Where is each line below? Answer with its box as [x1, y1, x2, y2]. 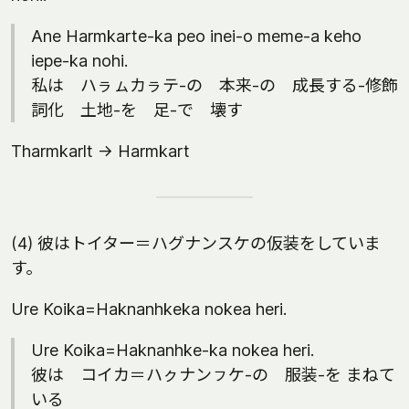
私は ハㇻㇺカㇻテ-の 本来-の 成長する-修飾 [31, 76, 398, 95]
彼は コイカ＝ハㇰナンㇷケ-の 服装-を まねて [31, 365, 395, 384]
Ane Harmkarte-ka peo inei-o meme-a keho [31, 26, 362, 46]
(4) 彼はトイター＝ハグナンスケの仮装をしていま [11, 234, 381, 253]
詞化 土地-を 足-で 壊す [31, 100, 243, 120]
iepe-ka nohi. [31, 51, 128, 70]
